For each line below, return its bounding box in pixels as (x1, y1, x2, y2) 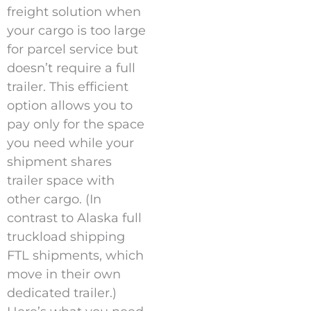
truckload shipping (7, 229, 125, 245)
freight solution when (7, 4, 141, 20)
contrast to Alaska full (7, 210, 142, 226)
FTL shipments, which (7, 248, 144, 264)
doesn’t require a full (7, 60, 135, 76)
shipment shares (7, 154, 112, 170)
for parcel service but (7, 42, 138, 58)
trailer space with (7, 173, 115, 189)
